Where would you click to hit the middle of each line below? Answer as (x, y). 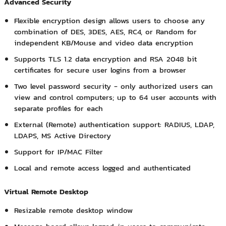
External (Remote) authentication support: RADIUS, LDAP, (114, 125)
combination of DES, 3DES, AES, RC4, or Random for (105, 32)
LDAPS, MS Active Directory (62, 136)
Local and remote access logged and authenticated (102, 168)
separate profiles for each (58, 108)
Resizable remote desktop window (73, 210)
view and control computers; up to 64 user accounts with (115, 97)
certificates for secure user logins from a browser (100, 70)
